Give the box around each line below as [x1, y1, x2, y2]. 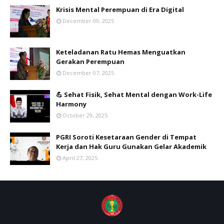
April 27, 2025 [62, 153, 97, 161]
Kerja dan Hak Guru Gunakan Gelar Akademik [56, 141, 206, 151]
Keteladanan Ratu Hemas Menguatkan [56, 47, 185, 56]
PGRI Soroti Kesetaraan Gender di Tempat [56, 132, 196, 141]
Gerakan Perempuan [56, 56, 124, 66]
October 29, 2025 [62, 111, 107, 119]
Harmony [56, 99, 86, 108]
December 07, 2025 [62, 68, 114, 76]
